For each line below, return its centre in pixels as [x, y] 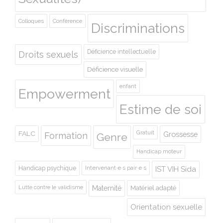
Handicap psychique [47, 168]
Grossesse [180, 134]
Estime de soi [161, 109]
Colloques [31, 21]
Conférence [67, 21]
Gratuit [145, 132]
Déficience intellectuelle [121, 51]
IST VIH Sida [176, 169]
